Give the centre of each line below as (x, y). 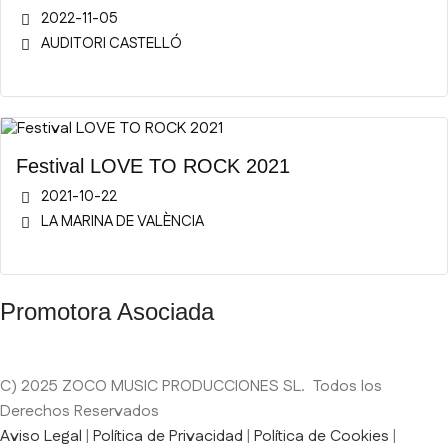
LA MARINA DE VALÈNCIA (122, 221)
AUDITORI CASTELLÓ (111, 43)
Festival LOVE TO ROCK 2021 (153, 166)
